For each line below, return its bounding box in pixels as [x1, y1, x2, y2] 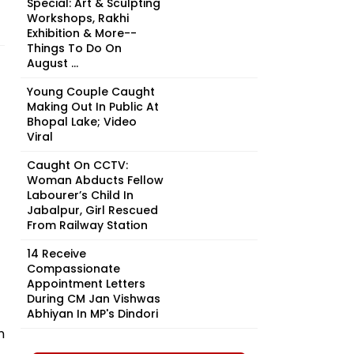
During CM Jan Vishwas [27, 291, 160, 307]
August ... [27, 55, 78, 71]
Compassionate [27, 261, 120, 277]
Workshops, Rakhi [27, 10, 129, 26]
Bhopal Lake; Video [27, 114, 137, 130]
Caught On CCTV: [27, 157, 128, 173]
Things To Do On [27, 40, 122, 56]
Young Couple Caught [27, 84, 155, 100]
